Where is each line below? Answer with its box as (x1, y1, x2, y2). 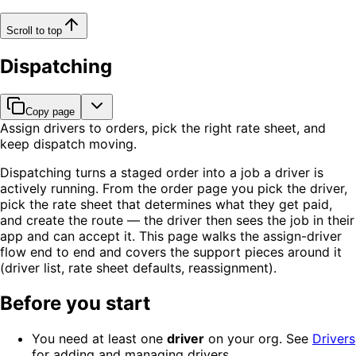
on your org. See (204, 330, 312, 346)
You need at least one (32, 330, 167, 346)
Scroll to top (6, 25, 62, 37)
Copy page (25, 106, 75, 118)
